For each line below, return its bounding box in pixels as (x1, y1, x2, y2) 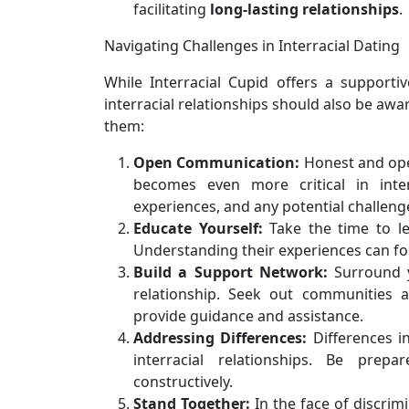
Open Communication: (133, 152, 300, 173)
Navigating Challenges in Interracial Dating (104, 35, 400, 56)
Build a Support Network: (133, 261, 328, 282)
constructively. (133, 371, 233, 392)
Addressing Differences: (133, 327, 308, 348)
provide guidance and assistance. (133, 305, 363, 326)
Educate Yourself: (133, 217, 263, 238)
